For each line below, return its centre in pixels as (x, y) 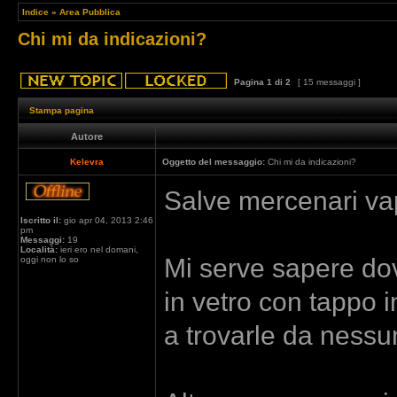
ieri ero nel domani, (98, 249)
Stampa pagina (62, 110)
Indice (35, 12)
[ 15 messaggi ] (329, 82)
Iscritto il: (41, 220)
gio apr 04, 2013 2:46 (107, 220)
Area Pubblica (90, 12)
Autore (87, 136)
